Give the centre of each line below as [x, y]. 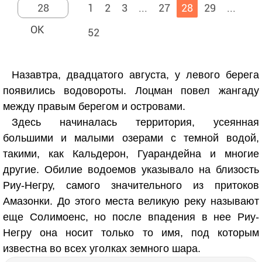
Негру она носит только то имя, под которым [131, 233]
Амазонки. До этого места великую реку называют [131, 201]
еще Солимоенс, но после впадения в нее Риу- [131, 217]
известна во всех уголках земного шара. [102, 249]
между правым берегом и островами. [94, 106]
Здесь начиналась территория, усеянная [135, 122]
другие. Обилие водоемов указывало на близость [131, 170]
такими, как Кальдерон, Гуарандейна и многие [131, 154]
